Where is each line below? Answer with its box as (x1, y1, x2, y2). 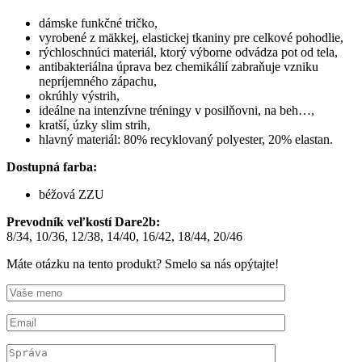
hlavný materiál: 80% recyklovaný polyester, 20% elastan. (39, 133, 333, 147)
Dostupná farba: (6, 160, 97, 175)
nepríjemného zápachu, (39, 74, 157, 89)
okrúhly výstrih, (39, 89, 120, 103)
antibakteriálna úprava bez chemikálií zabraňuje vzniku (39, 60, 318, 74)
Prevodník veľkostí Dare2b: (6, 215, 160, 229)
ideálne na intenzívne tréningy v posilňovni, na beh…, (39, 103, 314, 118)
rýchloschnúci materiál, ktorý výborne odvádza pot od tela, (39, 45, 338, 60)
